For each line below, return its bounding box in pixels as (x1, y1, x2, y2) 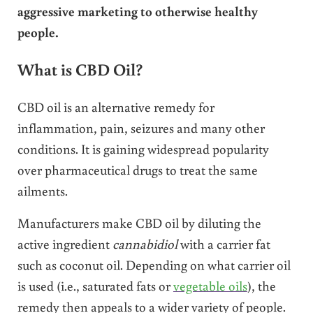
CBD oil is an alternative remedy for (17, 98, 214, 116)
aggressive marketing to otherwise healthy (17, 1, 258, 20)
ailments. (17, 182, 68, 200)
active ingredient (17, 235, 112, 253)
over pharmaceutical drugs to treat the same (17, 161, 258, 179)
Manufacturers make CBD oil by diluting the (17, 214, 261, 232)
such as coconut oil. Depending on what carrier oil (17, 256, 291, 274)
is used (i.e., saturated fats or (17, 277, 173, 295)
